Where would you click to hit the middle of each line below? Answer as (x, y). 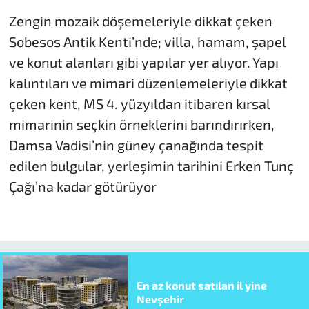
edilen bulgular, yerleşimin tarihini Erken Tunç (151, 165)
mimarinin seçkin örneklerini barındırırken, (141, 124)
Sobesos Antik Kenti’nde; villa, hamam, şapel (147, 41)
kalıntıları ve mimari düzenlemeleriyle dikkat (148, 82)
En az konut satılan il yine (201, 286)
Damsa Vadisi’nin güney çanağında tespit (136, 144)
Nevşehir (160, 299)
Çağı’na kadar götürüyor (82, 186)
